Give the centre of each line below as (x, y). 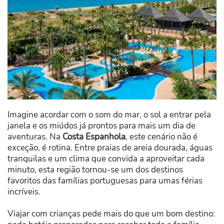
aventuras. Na (35, 136)
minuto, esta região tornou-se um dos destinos (95, 169)
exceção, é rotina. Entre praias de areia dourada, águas (110, 147)
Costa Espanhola (94, 136)
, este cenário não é (161, 136)
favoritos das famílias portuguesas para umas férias (105, 180)
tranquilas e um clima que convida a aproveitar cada (106, 158)
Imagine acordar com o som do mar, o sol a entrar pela (109, 114)
